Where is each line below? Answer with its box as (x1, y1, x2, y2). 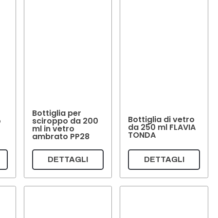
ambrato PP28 (32, 131, 90, 143)
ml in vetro (32, 123, 74, 135)
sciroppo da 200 (32, 115, 98, 127)
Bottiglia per (32, 108, 81, 119)
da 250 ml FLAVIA (128, 121, 196, 133)
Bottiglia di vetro (128, 113, 195, 125)
